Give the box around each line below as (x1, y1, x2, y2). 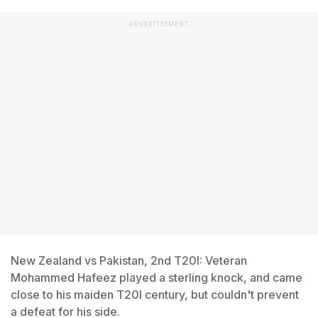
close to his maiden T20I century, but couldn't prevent (11, 287, 299, 302)
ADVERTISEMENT (129, 21, 189, 28)
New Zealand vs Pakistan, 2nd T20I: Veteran (11, 253, 247, 268)
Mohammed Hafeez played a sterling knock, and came (11, 270, 302, 285)
